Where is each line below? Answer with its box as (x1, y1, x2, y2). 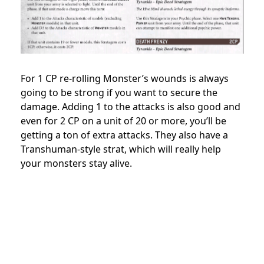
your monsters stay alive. (21, 157, 132, 170)
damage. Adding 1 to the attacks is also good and (21, 100, 240, 114)
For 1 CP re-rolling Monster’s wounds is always (21, 72, 229, 85)
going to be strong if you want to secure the (21, 86, 217, 100)
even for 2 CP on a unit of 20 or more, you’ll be (21, 114, 226, 128)
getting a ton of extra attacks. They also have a (21, 128, 228, 142)
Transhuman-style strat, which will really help (21, 143, 221, 156)
